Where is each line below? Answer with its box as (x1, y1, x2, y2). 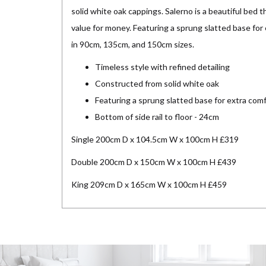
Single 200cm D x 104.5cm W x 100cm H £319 (71, 134, 239, 145)
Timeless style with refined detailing (95, 62, 230, 72)
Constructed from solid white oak (95, 78, 219, 89)
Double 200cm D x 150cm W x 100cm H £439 (71, 157, 236, 167)
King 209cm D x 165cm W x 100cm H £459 (71, 179, 227, 190)
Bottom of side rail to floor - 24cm (95, 112, 219, 122)
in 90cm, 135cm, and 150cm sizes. (71, 39, 194, 50)
